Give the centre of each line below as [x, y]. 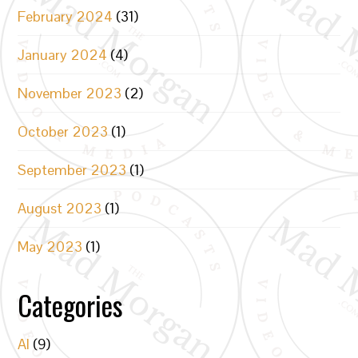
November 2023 [70, 93]
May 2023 [50, 247]
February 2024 [66, 16]
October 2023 [63, 131]
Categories [71, 305]
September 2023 [72, 170]
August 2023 [60, 208]
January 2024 [63, 55]
